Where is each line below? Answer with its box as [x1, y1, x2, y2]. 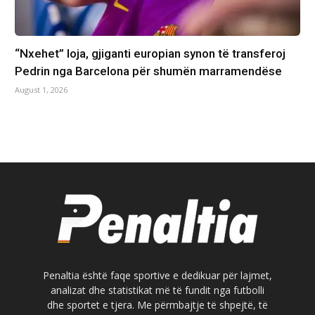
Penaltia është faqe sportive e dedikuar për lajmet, [43, 268, 272, 282]
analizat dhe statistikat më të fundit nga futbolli [51, 283, 264, 297]
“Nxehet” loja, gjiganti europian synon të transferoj [14, 46, 285, 60]
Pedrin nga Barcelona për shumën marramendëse [14, 63, 282, 78]
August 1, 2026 [14, 84, 67, 95]
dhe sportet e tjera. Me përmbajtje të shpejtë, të [47, 297, 268, 311]
